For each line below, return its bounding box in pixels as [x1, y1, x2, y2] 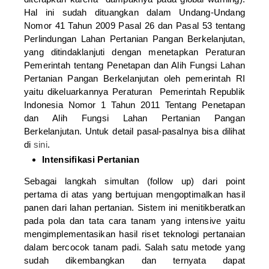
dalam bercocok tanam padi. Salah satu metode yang [24, 242, 245, 253]
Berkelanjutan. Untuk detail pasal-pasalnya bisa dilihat [24, 125, 245, 136]
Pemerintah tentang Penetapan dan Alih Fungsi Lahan [24, 59, 245, 70]
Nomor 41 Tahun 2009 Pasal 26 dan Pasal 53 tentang [24, 20, 245, 31]
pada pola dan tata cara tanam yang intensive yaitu [24, 216, 245, 226]
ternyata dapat [173, 255, 245, 266]
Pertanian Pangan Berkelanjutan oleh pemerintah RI [24, 73, 245, 83]
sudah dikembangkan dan [24, 255, 174, 266]
